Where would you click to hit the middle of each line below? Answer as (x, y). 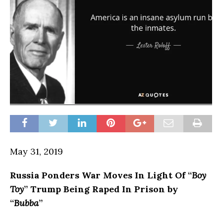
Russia (25, 175)
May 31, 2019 (36, 151)
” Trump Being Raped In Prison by (101, 189)
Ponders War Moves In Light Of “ (115, 175)
